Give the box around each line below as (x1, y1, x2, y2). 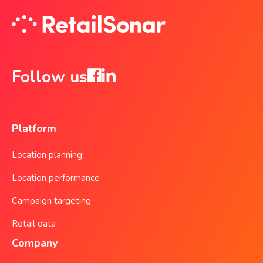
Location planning (12, 149, 82, 161)
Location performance (12, 172, 100, 184)
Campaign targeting (12, 195, 91, 207)
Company (12, 236, 58, 251)
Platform (12, 122, 56, 136)
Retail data (12, 218, 56, 230)
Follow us (12, 66, 87, 89)
